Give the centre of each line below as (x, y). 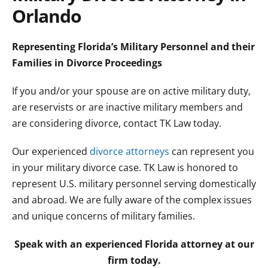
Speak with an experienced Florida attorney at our (134, 244)
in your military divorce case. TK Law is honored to (125, 167)
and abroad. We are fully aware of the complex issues (132, 200)
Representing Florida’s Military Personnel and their (133, 47)
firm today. (134, 260)
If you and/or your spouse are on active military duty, (131, 91)
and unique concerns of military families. (103, 216)
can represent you (212, 151)
